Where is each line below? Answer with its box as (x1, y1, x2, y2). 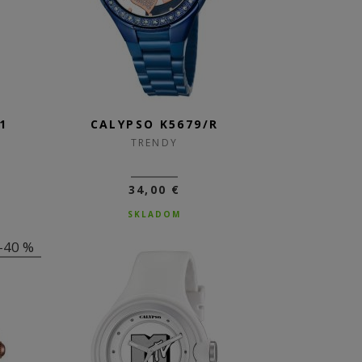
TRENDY (131, 136, 178, 149)
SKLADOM (128, 208, 181, 220)
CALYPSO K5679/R (90, 116, 219, 132)
